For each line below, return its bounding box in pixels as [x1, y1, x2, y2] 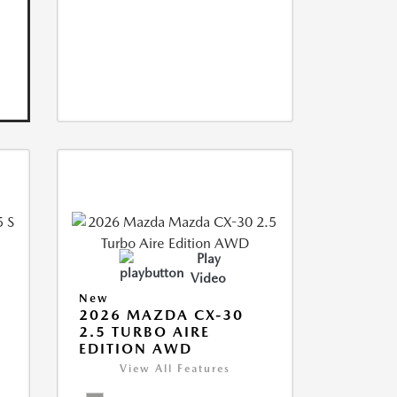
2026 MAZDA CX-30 [78, 307, 244, 323]
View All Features [119, 362, 230, 375]
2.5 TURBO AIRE [78, 323, 210, 340]
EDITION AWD [78, 340, 192, 357]
